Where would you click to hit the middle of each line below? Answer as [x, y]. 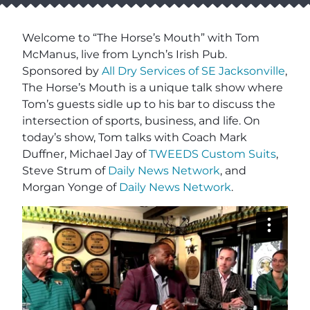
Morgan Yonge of [71, 188]
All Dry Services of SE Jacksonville [193, 71]
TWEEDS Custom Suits [212, 154]
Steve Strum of [65, 171]
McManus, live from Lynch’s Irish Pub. [125, 55]
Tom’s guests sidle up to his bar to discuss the [149, 104]
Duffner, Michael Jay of [85, 154]
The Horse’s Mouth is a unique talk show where [153, 88]
